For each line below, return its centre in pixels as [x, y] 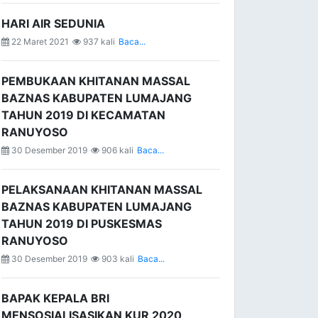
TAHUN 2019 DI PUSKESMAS [82, 224]
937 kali [98, 42]
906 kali [116, 150]
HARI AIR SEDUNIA [53, 23]
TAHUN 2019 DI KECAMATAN [83, 115]
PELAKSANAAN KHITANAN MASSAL [102, 190]
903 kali [117, 259]
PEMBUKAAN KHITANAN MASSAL [96, 81]
